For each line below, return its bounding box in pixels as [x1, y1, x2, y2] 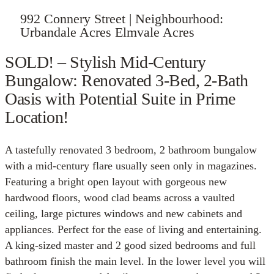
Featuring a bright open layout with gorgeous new [5, 176, 227, 188]
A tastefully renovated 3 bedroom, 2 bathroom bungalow [5, 144, 257, 157]
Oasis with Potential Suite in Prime [5, 89, 235, 109]
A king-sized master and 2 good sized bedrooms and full [5, 239, 256, 252]
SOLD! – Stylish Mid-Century [5, 53, 206, 72]
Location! [5, 108, 68, 127]
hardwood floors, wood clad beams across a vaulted [5, 191, 235, 204]
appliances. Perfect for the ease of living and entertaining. [5, 223, 262, 236]
